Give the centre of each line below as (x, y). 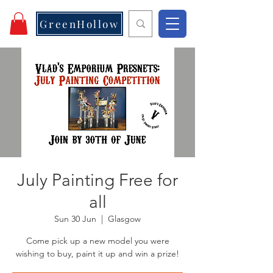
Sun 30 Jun (75, 219)
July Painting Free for (97, 180)
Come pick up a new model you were (97, 241)
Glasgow (124, 219)
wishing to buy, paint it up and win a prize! (97, 254)
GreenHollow (80, 24)
